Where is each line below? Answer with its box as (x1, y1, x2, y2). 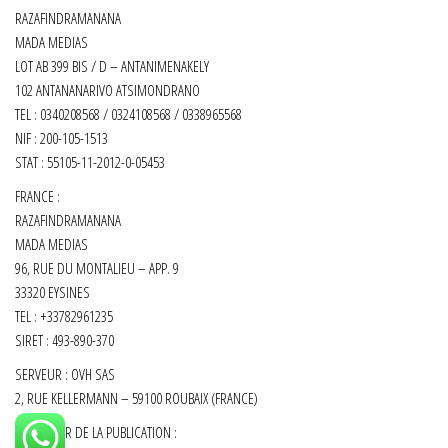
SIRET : (15, 329, 52, 350)
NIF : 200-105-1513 (15, 127, 108, 148)
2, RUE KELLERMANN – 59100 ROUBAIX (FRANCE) (15, 387, 258, 408)
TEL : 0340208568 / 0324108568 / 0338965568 (15, 103, 242, 124)
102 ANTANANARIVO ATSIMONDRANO (15, 79, 200, 100)
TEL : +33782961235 (15, 305, 113, 326)
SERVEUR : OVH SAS (15, 363, 115, 384)
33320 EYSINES (15, 281, 90, 302)
